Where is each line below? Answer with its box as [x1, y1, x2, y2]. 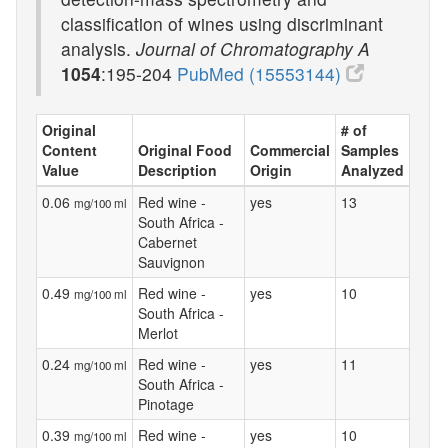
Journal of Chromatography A [136, 36, 370, 61]
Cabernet [138, 231, 197, 252]
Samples [341, 139, 399, 160]
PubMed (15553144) [177, 61, 346, 86]
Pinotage [138, 393, 194, 414]
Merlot [138, 322, 178, 343]
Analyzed [341, 159, 404, 180]
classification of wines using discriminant [61, 11, 383, 36]
